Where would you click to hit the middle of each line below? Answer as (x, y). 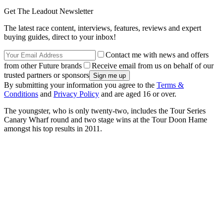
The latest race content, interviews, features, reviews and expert (103, 28)
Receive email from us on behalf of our (153, 65)
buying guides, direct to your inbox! (60, 37)
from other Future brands (43, 65)
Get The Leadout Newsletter (49, 11)
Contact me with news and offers (157, 55)
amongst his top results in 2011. (53, 128)
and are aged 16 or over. (138, 94)
